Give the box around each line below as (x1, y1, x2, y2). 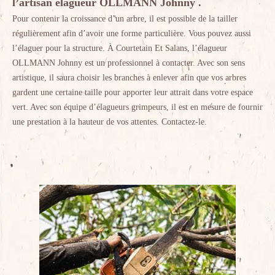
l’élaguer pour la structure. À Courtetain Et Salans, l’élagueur (12, 44, 227, 53)
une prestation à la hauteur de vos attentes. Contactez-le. (12, 117, 207, 126)
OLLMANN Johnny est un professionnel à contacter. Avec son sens (12, 58, 245, 68)
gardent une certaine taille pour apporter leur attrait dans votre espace (12, 88, 253, 97)
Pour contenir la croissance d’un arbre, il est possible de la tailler (12, 14, 238, 23)
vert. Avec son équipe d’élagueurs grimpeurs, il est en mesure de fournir (12, 103, 263, 112)
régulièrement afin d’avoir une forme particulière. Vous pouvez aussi (12, 29, 251, 38)
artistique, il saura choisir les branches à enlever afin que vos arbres (12, 73, 246, 82)
